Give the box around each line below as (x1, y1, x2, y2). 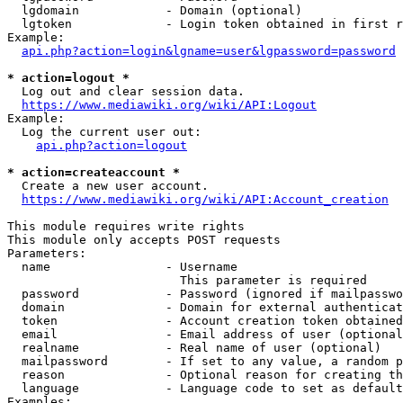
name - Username (7, 260, 237, 273)
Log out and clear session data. (7, 85, 245, 98)
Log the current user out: (7, 125, 201, 139)
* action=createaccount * (7, 166, 180, 179)
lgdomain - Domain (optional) (7, 4, 302, 17)
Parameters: (7, 246, 86, 260)
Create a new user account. (7, 179, 209, 193)
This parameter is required (7, 273, 367, 287)
